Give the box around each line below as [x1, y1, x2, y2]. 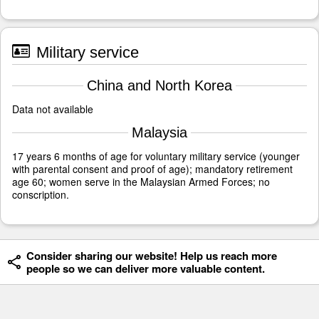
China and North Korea [87, 78, 232, 94]
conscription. [12, 187, 69, 202]
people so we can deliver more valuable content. [26, 261, 265, 277]
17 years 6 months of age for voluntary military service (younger [12, 149, 300, 164]
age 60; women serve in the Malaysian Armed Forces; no [12, 174, 270, 189]
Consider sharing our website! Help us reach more [26, 248, 277, 264]
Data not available [12, 102, 93, 117]
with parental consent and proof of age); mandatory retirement [12, 162, 293, 177]
